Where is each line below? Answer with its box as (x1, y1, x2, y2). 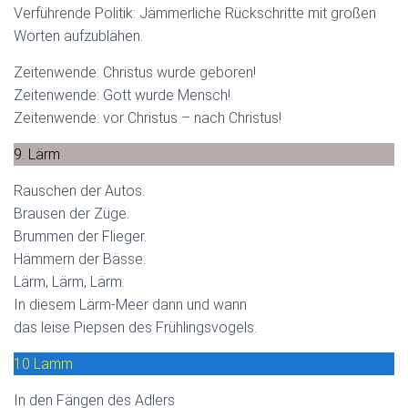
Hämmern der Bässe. (14, 250, 146, 268)
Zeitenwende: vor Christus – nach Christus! (14, 108, 281, 127)
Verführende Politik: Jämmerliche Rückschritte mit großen (14, 4, 376, 22)
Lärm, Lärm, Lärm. (14, 272, 125, 291)
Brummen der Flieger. (14, 227, 147, 245)
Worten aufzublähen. (14, 26, 143, 45)
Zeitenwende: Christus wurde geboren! (14, 63, 256, 81)
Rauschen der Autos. (14, 181, 145, 199)
